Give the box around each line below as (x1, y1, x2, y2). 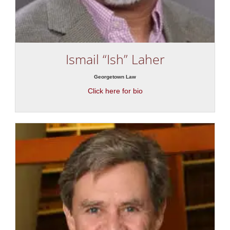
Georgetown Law (94, 74, 136, 80)
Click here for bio (87, 87, 143, 95)
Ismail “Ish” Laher (65, 50, 165, 68)
